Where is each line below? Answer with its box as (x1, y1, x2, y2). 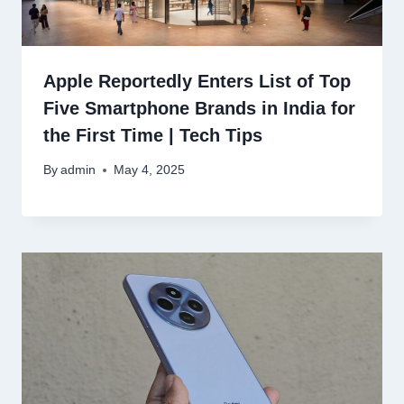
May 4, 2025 (114, 163, 186, 178)
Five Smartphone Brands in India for (43, 97, 355, 118)
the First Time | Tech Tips (43, 124, 262, 145)
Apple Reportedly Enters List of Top (43, 70, 351, 91)
